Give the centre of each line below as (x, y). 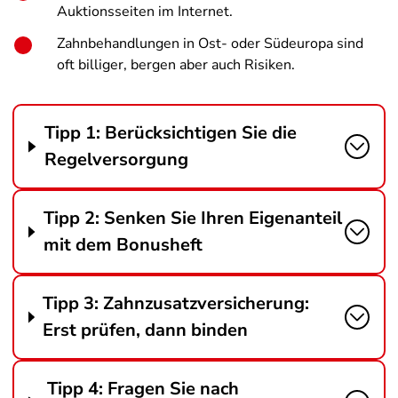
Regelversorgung (116, 159)
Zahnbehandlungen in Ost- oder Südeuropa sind (210, 44)
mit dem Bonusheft (123, 245)
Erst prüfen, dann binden (146, 330)
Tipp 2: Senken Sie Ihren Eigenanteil (192, 218)
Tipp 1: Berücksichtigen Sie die (170, 133)
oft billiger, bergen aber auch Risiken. (176, 65)
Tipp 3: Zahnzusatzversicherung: (176, 303)
